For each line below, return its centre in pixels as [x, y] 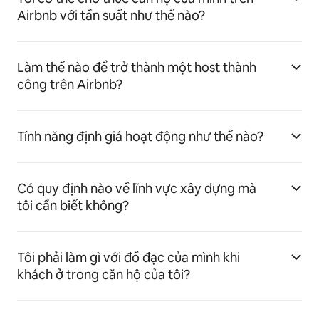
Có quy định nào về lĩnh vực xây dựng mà [137, 189]
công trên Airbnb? [70, 85]
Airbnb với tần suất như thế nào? [111, 16]
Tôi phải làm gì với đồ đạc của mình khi [129, 258]
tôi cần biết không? [73, 206]
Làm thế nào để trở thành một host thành [137, 68]
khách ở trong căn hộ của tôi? [104, 275]
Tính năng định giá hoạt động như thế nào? [140, 137]
